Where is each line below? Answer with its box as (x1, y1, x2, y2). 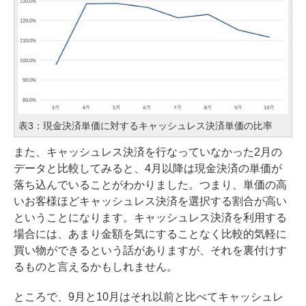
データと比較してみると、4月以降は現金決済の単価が (14, 163, 282, 175)
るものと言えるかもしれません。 (14, 261, 178, 273)
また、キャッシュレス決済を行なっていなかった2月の (14, 146, 282, 158)
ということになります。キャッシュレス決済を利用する (14, 212, 287, 224)
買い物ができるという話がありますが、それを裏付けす (14, 245, 287, 257)
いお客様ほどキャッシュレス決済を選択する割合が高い (14, 195, 287, 208)
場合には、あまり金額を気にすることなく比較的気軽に (14, 228, 287, 240)
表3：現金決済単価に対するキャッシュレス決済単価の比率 (18, 120, 273, 132)
